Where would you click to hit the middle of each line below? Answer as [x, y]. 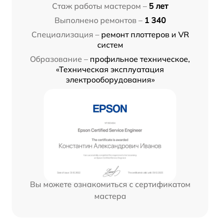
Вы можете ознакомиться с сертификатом [110, 184]
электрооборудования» [110, 80]
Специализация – [65, 35]
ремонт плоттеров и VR [145, 35]
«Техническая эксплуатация [110, 69]
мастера [110, 196]
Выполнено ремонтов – [98, 20]
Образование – [59, 59]
